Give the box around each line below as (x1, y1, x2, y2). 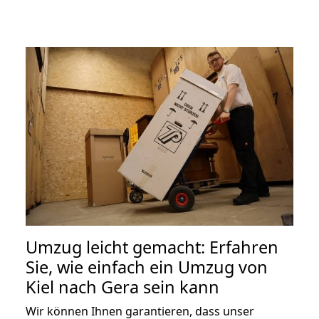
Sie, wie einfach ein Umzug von (26, 255, 268, 278)
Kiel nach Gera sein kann (26, 275, 219, 298)
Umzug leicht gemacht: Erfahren (26, 235, 278, 258)
